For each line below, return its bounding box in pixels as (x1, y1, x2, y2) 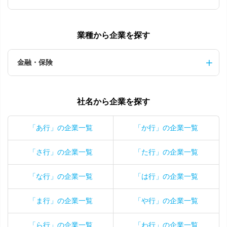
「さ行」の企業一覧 (28, 148, 93, 156)
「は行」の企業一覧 (134, 172, 198, 180)
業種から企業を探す (77, 31, 150, 40)
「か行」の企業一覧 (134, 124, 198, 132)
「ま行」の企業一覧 (28, 197, 93, 205)
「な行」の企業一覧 (28, 172, 93, 180)
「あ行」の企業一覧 (28, 124, 93, 132)
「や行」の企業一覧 (134, 197, 198, 205)
